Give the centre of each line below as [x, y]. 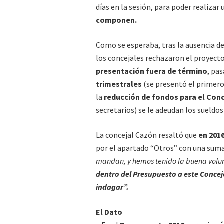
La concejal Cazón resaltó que [147, 135]
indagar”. [112, 187]
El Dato [109, 212]
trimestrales [119, 84]
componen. [116, 20]
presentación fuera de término [152, 71]
